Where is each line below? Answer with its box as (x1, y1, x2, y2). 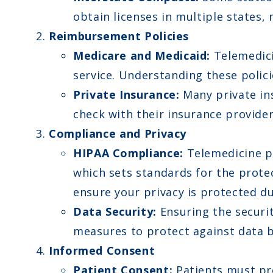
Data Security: (73, 204, 157, 219)
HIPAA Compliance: (73, 145, 183, 160)
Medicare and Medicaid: (73, 48, 211, 63)
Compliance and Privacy (49, 126, 187, 141)
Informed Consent (49, 243, 155, 258)
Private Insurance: (73, 87, 180, 102)
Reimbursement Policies (49, 28, 190, 43)
